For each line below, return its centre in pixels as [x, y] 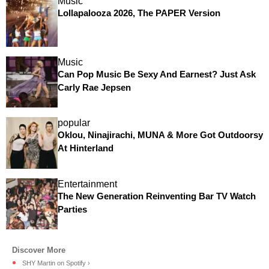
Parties [72, 209]
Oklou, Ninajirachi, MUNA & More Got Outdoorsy [160, 135]
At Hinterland [85, 148]
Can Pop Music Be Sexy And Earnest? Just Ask [156, 74]
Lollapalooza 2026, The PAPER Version [139, 13]
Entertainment [87, 184]
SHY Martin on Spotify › [56, 263]
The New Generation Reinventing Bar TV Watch [156, 196]
